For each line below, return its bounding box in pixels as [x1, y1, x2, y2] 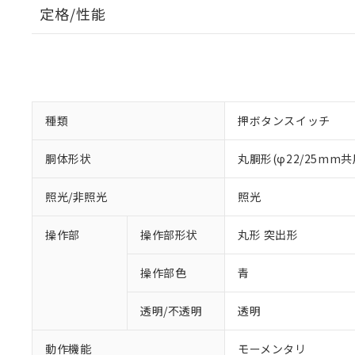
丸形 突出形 [238, 227, 299, 242]
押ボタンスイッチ [238, 113, 330, 128]
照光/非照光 [45, 189, 108, 204]
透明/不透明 [140, 303, 203, 319]
